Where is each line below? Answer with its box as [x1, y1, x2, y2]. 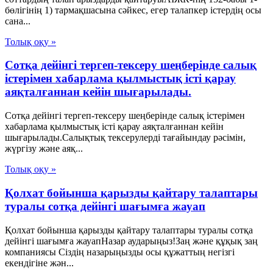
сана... [5, 15, 30, 26]
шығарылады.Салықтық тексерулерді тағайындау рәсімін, [5, 132, 246, 143]
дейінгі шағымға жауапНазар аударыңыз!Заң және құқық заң [5, 235, 258, 246]
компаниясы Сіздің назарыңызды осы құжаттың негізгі [5, 246, 235, 257]
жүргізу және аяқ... [5, 143, 83, 154]
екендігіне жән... [5, 257, 74, 268]
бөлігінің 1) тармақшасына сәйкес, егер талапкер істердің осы [5, 4, 261, 15]
